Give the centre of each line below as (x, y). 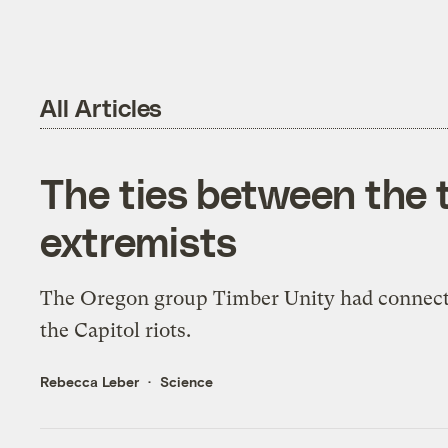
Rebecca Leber (90, 382)
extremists (139, 241)
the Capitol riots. (116, 331)
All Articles (101, 107)
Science (187, 382)
